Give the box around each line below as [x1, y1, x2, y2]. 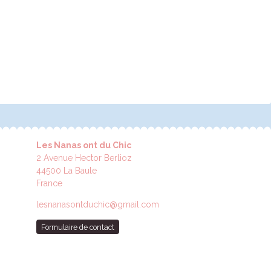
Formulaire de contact [41, 222, 114, 232]
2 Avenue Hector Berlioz [36, 153, 132, 163]
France [36, 178, 62, 189]
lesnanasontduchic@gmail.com [36, 200, 159, 210]
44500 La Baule [36, 166, 97, 176]
